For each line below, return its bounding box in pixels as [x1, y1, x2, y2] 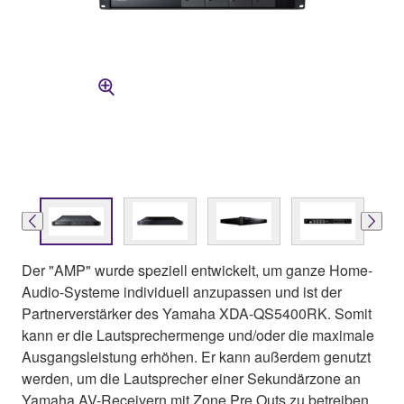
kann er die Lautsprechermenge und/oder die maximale [22, 324, 374, 345]
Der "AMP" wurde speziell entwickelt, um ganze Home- [22, 259, 372, 280]
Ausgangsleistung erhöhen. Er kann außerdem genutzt [22, 345, 371, 367]
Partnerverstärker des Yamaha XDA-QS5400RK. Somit [22, 302, 372, 324]
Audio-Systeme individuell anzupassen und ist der [22, 280, 342, 302]
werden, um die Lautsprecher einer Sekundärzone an [22, 367, 361, 389]
